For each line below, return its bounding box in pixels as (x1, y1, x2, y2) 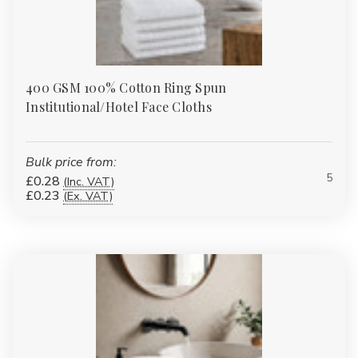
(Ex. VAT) (63, 187, 113, 204)
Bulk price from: (26, 153, 117, 171)
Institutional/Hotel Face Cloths (26, 97, 212, 115)
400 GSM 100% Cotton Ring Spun (26, 78, 227, 96)
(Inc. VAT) (63, 173, 114, 189)
